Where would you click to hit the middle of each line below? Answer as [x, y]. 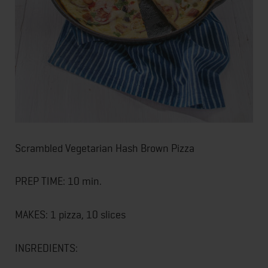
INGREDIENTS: [46, 248]
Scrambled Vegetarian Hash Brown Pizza [105, 148]
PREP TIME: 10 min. [58, 181]
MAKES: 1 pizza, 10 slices [70, 215]
